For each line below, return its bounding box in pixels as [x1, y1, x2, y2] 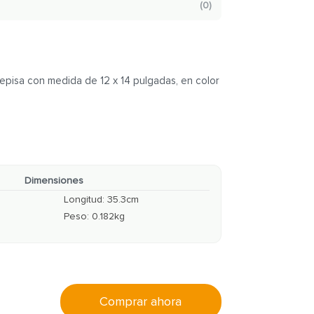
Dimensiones [25, 175, 84, 186]
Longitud [64, 193, 103, 205]
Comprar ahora [100, 293, 182, 309]
